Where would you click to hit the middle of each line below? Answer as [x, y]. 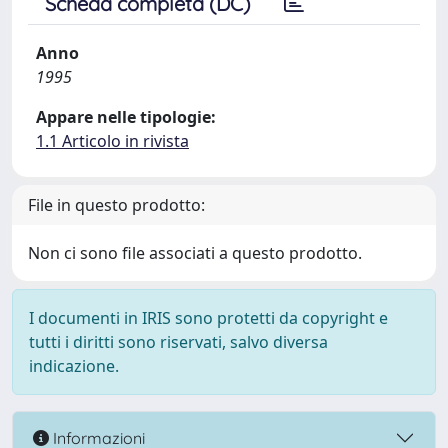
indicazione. [74, 366]
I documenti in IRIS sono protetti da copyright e [208, 318]
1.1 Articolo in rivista [112, 141]
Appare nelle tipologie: [126, 117]
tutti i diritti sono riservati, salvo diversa [178, 342]
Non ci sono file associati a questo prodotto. [195, 253]
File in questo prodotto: [116, 205]
